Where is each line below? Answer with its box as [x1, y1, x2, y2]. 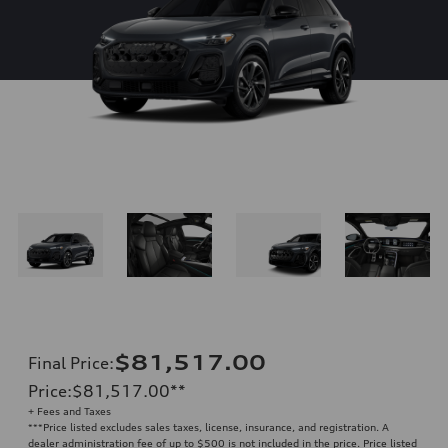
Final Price [28, 352, 109, 373]
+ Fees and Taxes [28, 404, 111, 417]
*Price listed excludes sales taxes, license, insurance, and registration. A [38, 420, 389, 433]
